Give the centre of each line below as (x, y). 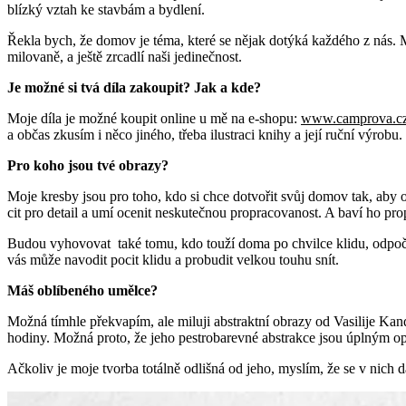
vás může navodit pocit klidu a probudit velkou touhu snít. (173, 259)
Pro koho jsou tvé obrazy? (88, 165)
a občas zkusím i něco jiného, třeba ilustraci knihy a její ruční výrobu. (205, 134)
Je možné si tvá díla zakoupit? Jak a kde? (134, 87)
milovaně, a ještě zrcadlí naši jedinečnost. (125, 56)
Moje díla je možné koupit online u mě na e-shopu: (154, 118)
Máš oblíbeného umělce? (82, 290)
